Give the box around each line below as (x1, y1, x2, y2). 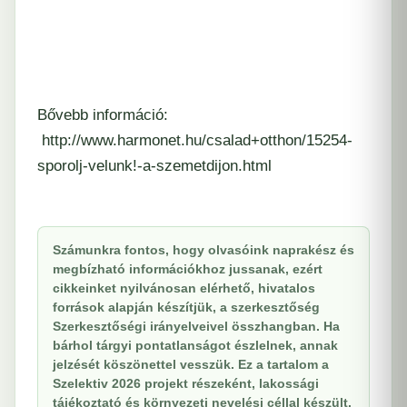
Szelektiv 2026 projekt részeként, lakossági (53, 375, 319, 391)
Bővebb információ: (37, 105, 168, 124)
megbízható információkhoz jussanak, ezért (53, 261, 323, 276)
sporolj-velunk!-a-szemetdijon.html (37, 156, 272, 174)
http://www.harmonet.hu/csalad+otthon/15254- (37, 131, 352, 149)
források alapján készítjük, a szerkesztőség (53, 299, 320, 314)
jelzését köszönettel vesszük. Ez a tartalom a (53, 356, 329, 372)
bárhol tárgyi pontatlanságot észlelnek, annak (53, 337, 338, 352)
